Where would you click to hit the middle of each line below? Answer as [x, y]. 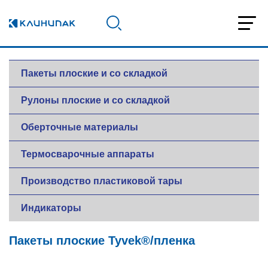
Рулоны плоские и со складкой [95, 100]
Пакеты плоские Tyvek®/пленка [102, 240]
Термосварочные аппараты [88, 154]
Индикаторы [51, 208]
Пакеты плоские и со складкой [94, 73]
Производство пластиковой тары [102, 181]
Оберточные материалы [80, 127]
